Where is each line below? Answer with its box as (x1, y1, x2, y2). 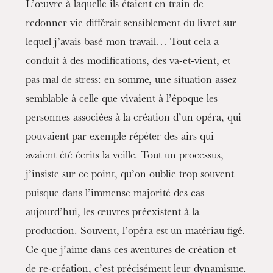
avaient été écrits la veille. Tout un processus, (26, 151, 224, 162)
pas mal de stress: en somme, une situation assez (26, 76, 238, 87)
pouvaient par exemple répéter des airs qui (26, 132, 214, 143)
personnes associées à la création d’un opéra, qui (26, 113, 242, 124)
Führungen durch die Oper (55, 222, 218, 238)
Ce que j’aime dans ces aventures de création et (26, 246, 236, 257)
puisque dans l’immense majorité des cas (26, 189, 205, 200)
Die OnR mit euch (102, 207, 171, 219)
